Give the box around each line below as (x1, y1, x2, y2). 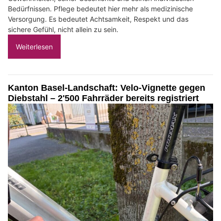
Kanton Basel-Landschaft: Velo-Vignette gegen (8, 82, 205, 93)
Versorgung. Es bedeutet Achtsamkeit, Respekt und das (8, 14, 188, 23)
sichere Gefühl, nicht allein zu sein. (8, 25, 118, 34)
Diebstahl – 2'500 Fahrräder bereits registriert (8, 93, 199, 103)
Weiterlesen (16, 42, 53, 51)
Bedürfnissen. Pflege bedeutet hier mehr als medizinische (8, 4, 193, 13)
